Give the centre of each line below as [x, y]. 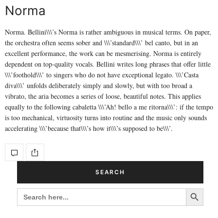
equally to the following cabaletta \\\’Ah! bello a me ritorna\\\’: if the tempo [109, 107]
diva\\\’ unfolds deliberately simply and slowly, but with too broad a [99, 86]
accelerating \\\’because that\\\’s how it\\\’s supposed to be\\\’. [89, 128]
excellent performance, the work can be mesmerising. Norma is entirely [103, 54]
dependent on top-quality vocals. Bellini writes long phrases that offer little [108, 64]
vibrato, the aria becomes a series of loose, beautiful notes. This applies [103, 96]
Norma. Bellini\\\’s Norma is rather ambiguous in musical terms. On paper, [108, 32]
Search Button [196, 188]
